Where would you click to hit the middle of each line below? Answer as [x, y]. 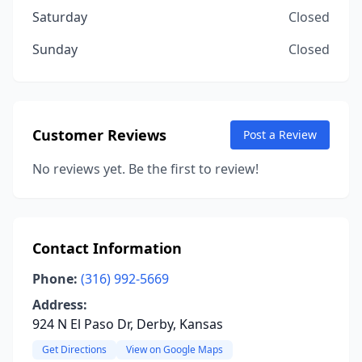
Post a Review [280, 135]
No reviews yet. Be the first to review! [145, 169]
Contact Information [107, 248]
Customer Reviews [99, 135]
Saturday [60, 17]
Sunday [55, 49]
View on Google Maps [175, 349]
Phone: [55, 279]
